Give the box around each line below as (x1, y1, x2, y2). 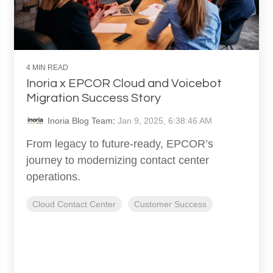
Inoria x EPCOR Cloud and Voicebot (26, 77, 222, 90)
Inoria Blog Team (48, 116, 113, 126)
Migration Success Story (26, 92, 161, 105)
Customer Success (134, 199, 207, 210)
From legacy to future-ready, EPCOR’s (26, 138, 213, 151)
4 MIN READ (26, 63, 68, 73)
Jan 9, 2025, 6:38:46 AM (118, 116, 212, 126)
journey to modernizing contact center (26, 154, 209, 167)
